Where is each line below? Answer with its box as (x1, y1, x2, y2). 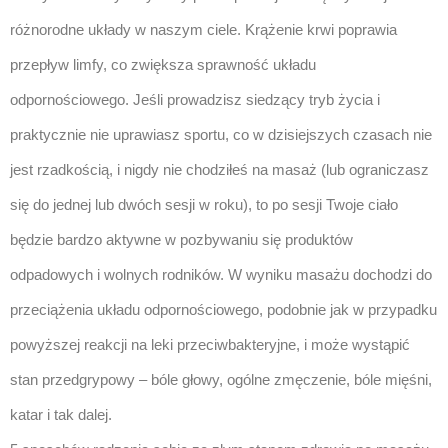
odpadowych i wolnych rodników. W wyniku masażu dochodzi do (10, 266, 432, 283)
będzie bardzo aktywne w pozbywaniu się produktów (10, 231, 353, 248)
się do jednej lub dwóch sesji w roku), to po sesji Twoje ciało (10, 196, 398, 213)
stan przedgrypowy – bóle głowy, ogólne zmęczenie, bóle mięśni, (10, 371, 432, 388)
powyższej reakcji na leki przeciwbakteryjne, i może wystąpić (10, 336, 410, 353)
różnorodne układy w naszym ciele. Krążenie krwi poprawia (10, 21, 397, 38)
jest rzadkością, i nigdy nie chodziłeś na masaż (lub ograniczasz (10, 161, 429, 178)
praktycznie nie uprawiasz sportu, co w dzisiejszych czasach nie (10, 126, 432, 143)
